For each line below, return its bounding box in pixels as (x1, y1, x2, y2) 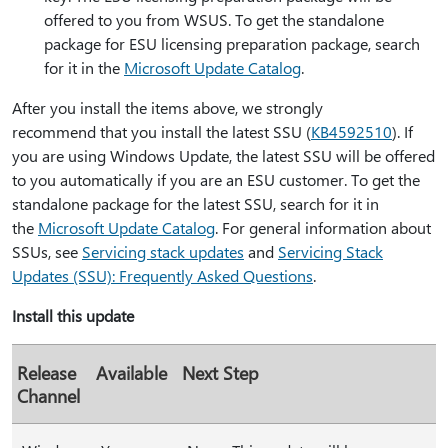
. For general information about (215, 217, 431, 238)
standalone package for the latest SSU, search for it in (12, 193, 379, 214)
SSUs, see (12, 241, 82, 262)
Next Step (182, 361, 259, 384)
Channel (17, 384, 80, 407)
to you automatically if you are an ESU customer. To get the (12, 169, 420, 190)
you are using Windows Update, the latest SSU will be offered (12, 145, 435, 166)
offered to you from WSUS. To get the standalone (44, 9, 384, 30)
